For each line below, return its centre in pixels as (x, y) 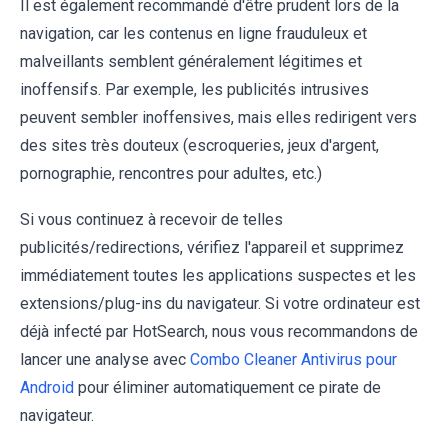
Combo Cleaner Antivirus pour (293, 359)
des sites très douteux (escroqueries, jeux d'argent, (199, 145)
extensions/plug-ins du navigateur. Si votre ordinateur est (220, 303)
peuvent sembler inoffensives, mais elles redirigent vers (218, 117)
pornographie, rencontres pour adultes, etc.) (171, 173)
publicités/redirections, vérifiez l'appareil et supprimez (212, 247)
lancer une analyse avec (105, 359)
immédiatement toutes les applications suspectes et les (218, 275)
